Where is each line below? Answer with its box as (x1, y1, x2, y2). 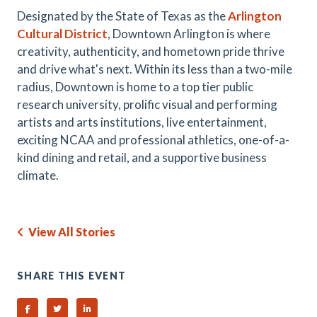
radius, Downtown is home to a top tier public (17, 79, 253, 94)
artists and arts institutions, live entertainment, (17, 115, 267, 129)
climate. (17, 168, 59, 183)
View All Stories (24, 225, 115, 238)
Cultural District (17, 26, 108, 41)
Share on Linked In (90, 303, 159, 313)
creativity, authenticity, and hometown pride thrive (17, 44, 284, 59)
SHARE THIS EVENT (17, 270, 127, 282)
